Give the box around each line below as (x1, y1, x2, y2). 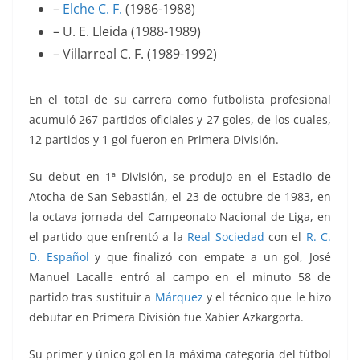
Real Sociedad (187, 229, 264, 245)
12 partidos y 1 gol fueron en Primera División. (29, 132, 279, 148)
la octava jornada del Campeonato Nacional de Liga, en (29, 209, 331, 225)
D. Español (29, 249, 89, 265)
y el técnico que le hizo (202, 289, 332, 305)
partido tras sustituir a (29, 289, 155, 305)
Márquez (154, 289, 203, 305)
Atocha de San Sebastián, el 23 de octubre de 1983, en (29, 189, 331, 205)
